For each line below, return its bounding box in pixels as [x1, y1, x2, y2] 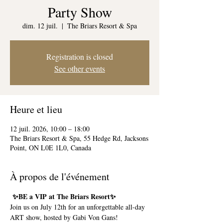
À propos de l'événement [10, 170, 110, 183]
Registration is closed [46, 51, 113, 62]
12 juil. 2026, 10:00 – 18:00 [10, 124, 90, 133]
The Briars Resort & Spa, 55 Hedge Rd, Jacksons [10, 133, 148, 143]
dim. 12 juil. [22, 21, 58, 30]
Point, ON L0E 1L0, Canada [10, 143, 91, 152]
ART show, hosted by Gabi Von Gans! [10, 213, 118, 222]
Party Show [47, 2, 112, 21]
